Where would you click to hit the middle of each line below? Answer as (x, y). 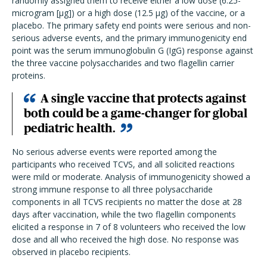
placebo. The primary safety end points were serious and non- (131, 26)
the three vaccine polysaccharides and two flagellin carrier (123, 63)
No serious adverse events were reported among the (114, 152)
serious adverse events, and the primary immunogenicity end (129, 38)
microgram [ (35, 13)
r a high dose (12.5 (119, 13)
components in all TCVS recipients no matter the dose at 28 (127, 202)
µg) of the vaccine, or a (200, 13)
